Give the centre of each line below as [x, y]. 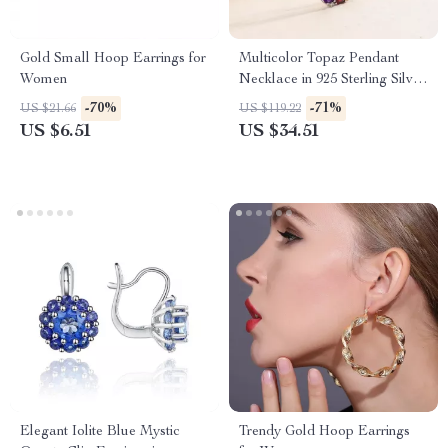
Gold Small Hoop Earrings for [113, 59]
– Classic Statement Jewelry [325, 101]
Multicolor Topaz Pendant [319, 59]
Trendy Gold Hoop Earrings [324, 432]
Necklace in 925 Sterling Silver [332, 80]
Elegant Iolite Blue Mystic [100, 432]
